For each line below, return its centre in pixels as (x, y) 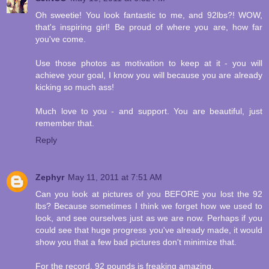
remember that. (65, 123)
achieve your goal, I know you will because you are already (149, 75)
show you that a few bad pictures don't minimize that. (136, 242)
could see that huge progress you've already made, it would (149, 230)
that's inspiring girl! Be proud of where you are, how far (149, 27)
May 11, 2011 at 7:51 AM (115, 177)
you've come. (61, 39)
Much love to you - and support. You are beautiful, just (149, 111)
